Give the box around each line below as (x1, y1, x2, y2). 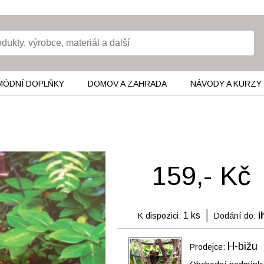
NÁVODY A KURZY (190, 79, 262, 88)
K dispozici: (137, 211, 181, 220)
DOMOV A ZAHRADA (87, 79, 167, 88)
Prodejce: (190, 242, 227, 252)
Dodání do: (213, 211, 256, 220)
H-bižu (227, 240, 258, 252)
